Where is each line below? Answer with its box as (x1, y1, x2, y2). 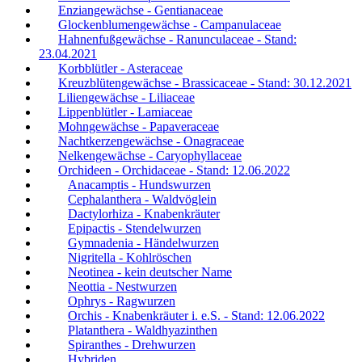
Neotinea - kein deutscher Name (68, 264, 232, 279)
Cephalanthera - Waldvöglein (68, 192, 217, 206)
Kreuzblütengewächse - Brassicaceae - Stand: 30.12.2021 (58, 75, 351, 90)
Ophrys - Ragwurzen (68, 293, 175, 308)
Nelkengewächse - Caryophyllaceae (58, 148, 242, 162)
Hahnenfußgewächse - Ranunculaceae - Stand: (58, 32, 297, 46)
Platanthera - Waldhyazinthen (68, 322, 217, 337)
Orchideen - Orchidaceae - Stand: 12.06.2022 (58, 162, 290, 177)
